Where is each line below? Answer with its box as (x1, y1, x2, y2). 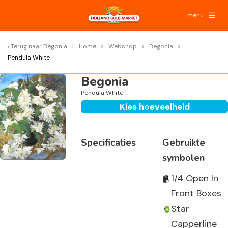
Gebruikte (162, 136, 205, 149)
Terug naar (11, 42, 43, 50)
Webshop (108, 42, 137, 50)
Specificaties (81, 136, 136, 149)
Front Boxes (170, 187, 221, 199)
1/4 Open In (170, 172, 218, 184)
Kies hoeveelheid (119, 101, 190, 112)
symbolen (162, 152, 205, 164)
